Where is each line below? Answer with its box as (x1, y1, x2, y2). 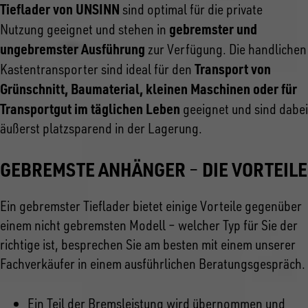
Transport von (195, 60, 271, 78)
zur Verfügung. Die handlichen (145, 41, 307, 58)
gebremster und (169, 20, 257, 38)
